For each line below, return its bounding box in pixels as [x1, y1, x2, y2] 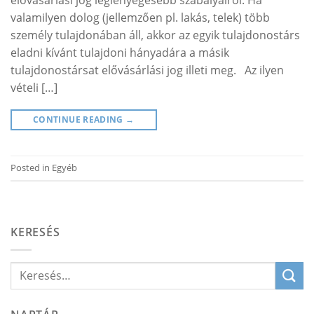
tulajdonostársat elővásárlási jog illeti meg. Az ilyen [11, 62, 284, 78]
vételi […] [11, 80, 57, 96]
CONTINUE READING [33, 114, 126, 126]
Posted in [11, 161, 52, 175]
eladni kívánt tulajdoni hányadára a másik [11, 45, 229, 61]
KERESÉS [11, 224, 60, 240]
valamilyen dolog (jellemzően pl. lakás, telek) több [11, 10, 270, 26]
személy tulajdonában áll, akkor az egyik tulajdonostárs [11, 27, 300, 43]
